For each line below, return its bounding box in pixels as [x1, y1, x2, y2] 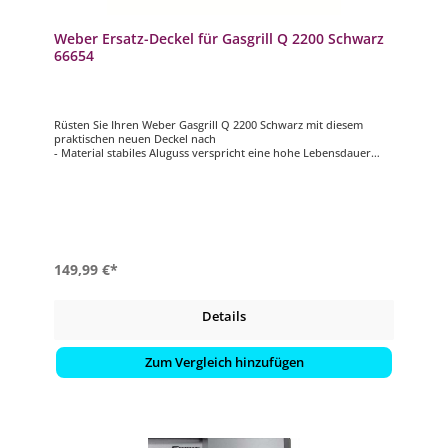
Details [202, 307, 246, 326]
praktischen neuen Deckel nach [53, 131, 216, 147]
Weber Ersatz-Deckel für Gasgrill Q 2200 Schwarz [53, 28, 384, 48]
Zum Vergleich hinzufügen [144, 353, 304, 372]
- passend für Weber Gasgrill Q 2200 [53, 173, 241, 189]
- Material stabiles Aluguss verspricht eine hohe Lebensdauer [53, 145, 371, 161]
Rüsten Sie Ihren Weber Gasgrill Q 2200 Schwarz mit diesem [53, 117, 363, 133]
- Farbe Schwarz [53, 159, 137, 175]
